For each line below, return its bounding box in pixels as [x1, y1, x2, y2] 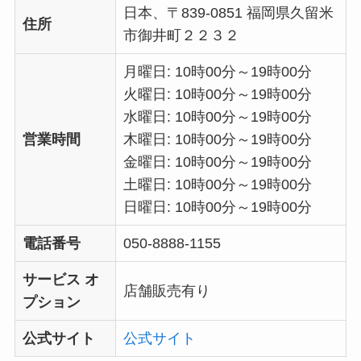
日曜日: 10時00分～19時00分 [122, 198, 312, 215]
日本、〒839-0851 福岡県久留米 [122, 4, 334, 21]
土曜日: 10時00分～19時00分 [122, 176, 312, 193]
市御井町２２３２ [122, 27, 239, 44]
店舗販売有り [122, 282, 210, 299]
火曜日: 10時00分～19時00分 [122, 85, 312, 102]
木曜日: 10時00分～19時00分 [122, 131, 312, 147]
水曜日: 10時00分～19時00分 [122, 108, 312, 125]
